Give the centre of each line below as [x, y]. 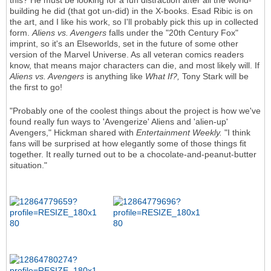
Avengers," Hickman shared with [73, 133]
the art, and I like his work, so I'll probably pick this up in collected [134, 22]
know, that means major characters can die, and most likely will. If [135, 66]
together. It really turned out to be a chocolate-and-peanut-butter [133, 155]
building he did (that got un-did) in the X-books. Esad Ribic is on [131, 11]
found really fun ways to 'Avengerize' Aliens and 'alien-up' [119, 122]
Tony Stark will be [214, 77]
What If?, [162, 77]
